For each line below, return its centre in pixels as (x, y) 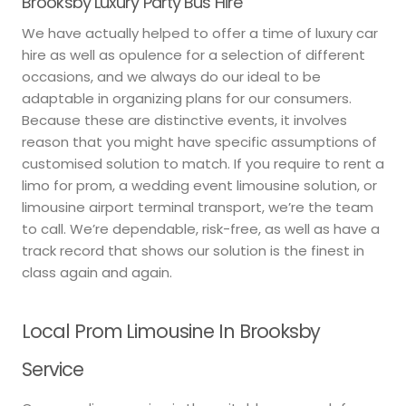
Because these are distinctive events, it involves (184, 120)
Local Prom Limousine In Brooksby (171, 331)
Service (53, 369)
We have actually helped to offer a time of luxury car (200, 33)
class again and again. (97, 272)
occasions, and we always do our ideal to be (171, 76)
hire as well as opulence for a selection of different (193, 54)
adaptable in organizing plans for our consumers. (187, 98)
